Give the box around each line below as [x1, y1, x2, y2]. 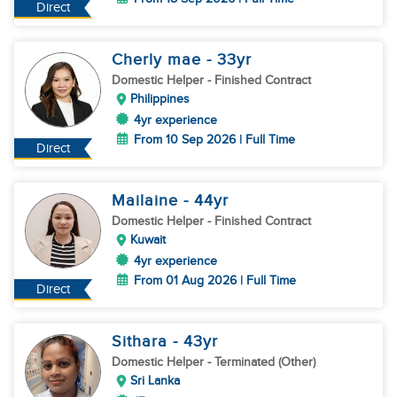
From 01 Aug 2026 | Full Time [134, 273, 296, 288]
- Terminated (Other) [207, 354, 315, 370]
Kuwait [130, 232, 166, 247]
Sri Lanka [130, 373, 180, 388]
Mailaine [112, 191, 183, 210]
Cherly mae [112, 51, 206, 69]
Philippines [130, 91, 190, 106]
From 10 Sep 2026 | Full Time [134, 132, 295, 147]
